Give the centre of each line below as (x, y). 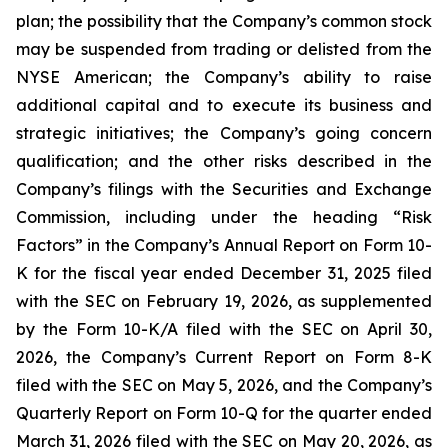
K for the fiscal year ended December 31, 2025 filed (224, 273)
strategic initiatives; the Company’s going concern (224, 133)
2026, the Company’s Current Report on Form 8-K (224, 357)
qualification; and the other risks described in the (224, 161)
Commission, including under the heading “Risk (224, 217)
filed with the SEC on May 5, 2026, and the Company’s (224, 385)
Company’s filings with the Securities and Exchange (224, 189)
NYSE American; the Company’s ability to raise (224, 77)
